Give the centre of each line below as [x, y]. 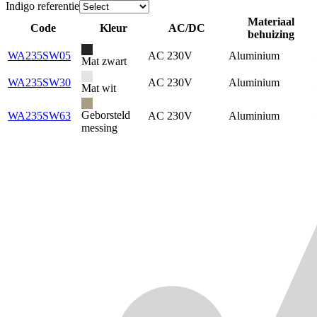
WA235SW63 [39, 116]
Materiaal [271, 22]
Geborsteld [106, 115]
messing [99, 128]
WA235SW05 [39, 56]
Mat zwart [104, 62]
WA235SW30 [39, 83]
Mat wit [99, 88]
